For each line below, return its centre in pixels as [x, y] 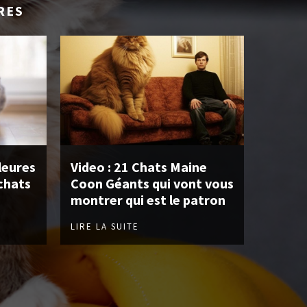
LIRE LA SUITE [105, 227]
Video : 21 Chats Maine [139, 167]
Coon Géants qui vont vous [152, 184]
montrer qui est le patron [148, 200]
